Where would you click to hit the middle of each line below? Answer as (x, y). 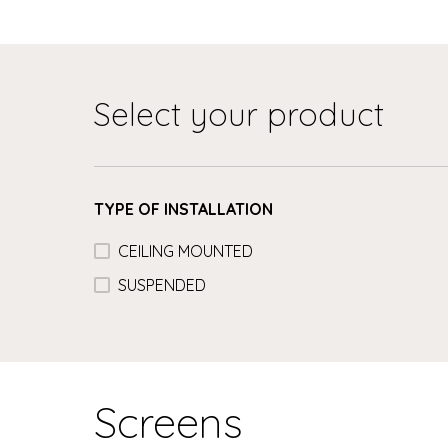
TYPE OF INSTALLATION (184, 208)
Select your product (239, 113)
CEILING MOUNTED (186, 250)
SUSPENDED (162, 284)
